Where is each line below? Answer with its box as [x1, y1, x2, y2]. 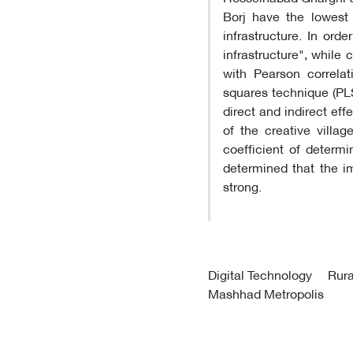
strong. [223, 173, 262, 197]
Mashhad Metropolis [208, 281, 324, 304]
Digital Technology [208, 262, 315, 285]
